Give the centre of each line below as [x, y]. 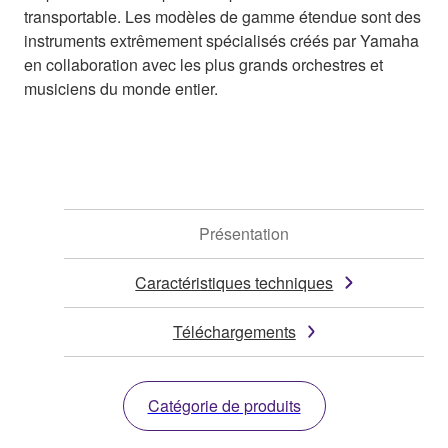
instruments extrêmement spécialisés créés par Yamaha [221, 40]
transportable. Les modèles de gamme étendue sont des [222, 16]
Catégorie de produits [224, 405]
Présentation [244, 233]
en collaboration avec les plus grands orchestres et [203, 64]
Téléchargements [234, 331]
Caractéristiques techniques [234, 282]
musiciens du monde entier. [121, 88]
